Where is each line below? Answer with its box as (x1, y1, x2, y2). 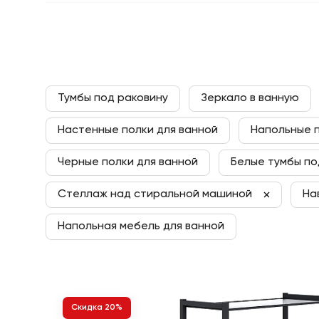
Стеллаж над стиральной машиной (58, 189, 252, 200)
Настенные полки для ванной (58, 125, 218, 136)
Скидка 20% (71, 303, 122, 312)
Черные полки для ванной (58, 157, 198, 168)
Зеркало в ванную (201, 93, 299, 104)
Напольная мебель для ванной (58, 221, 224, 232)
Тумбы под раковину (58, 93, 168, 104)
